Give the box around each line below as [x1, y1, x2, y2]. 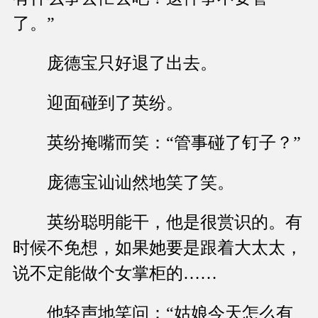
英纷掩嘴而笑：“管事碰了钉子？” [13, 133, 301, 153]
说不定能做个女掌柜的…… [13, 264, 217, 283]
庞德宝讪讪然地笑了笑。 [13, 173, 234, 192]
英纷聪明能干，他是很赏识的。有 [13, 213, 302, 232]
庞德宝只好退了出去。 [13, 54, 217, 73]
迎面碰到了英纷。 [13, 94, 183, 113]
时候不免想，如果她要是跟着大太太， [13, 238, 302, 258]
